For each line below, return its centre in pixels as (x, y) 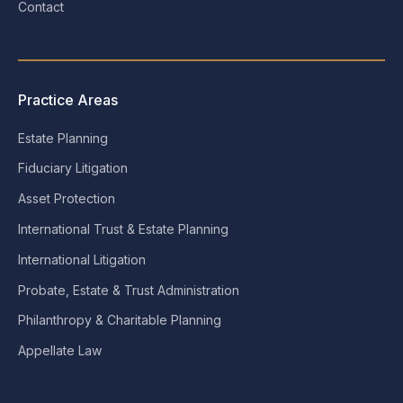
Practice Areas (68, 99)
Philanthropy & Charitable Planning (120, 320)
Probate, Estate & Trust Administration (129, 290)
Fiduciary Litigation (73, 168)
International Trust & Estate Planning (123, 228)
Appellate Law (60, 351)
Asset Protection (67, 199)
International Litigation (82, 259)
